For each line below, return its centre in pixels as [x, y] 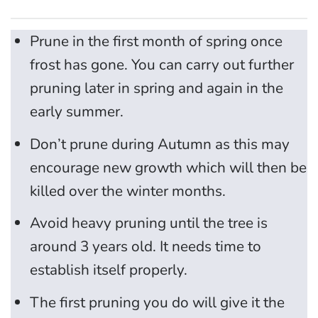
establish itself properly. [109, 270]
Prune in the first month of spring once [157, 42]
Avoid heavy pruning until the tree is [149, 223]
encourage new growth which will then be [169, 167]
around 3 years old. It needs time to [146, 247]
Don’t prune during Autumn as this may [160, 144]
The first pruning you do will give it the [158, 302]
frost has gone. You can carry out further [162, 65]
